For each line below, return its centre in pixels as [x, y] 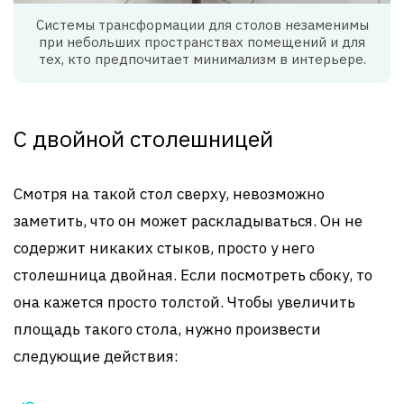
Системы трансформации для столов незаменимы [202, 24]
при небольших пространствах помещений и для [202, 41]
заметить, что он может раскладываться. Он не [188, 220]
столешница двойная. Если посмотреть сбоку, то [193, 275]
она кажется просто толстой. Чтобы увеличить [184, 302]
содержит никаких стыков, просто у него [164, 248]
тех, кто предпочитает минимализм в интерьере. [202, 59]
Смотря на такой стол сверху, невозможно [169, 193]
